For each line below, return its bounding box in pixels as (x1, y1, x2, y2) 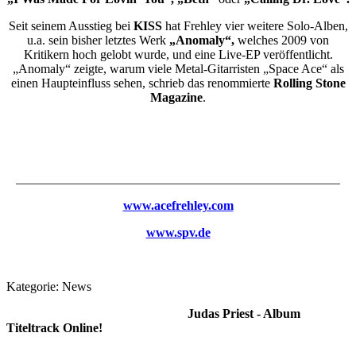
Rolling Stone (273, 76, 346, 90)
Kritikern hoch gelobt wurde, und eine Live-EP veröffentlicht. (23, 48, 333, 61)
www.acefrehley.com (122, 199, 234, 212)
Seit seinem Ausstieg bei (8, 19, 133, 33)
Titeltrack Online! (6, 321, 103, 335)
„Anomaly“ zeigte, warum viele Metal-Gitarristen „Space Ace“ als (12, 62, 344, 75)
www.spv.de (145, 226, 211, 239)
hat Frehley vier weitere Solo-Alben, (161, 19, 348, 33)
